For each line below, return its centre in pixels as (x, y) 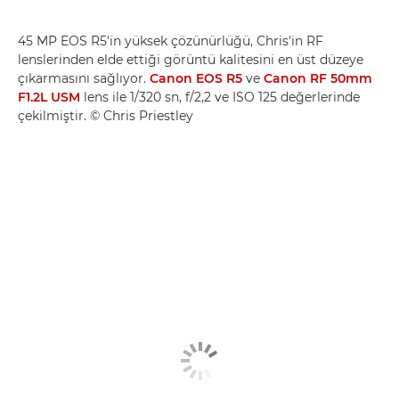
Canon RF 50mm (318, 78)
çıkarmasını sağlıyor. (84, 78)
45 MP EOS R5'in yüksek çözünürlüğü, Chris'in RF (171, 41)
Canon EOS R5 (196, 78)
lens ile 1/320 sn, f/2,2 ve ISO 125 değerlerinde (220, 97)
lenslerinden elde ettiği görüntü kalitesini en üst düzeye (191, 59)
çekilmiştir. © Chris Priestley (106, 115)
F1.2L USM (49, 97)
